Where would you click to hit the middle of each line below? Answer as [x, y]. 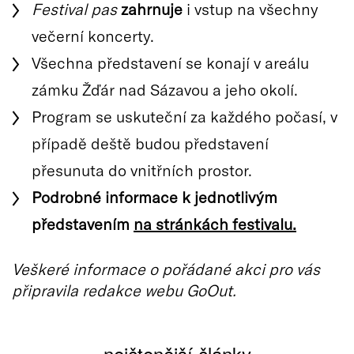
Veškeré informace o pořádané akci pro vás [166, 268]
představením [83, 223]
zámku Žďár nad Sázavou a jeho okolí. [165, 89]
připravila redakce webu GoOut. [124, 290]
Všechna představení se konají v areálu [170, 62]
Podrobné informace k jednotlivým [154, 196]
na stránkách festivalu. [215, 223]
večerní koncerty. [93, 35]
